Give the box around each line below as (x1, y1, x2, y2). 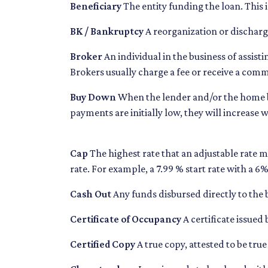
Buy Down (70, 91, 116, 103)
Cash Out (70, 188, 111, 200)
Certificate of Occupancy (70, 213, 181, 226)
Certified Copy (70, 238, 135, 251)
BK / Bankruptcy (70, 25, 144, 38)
